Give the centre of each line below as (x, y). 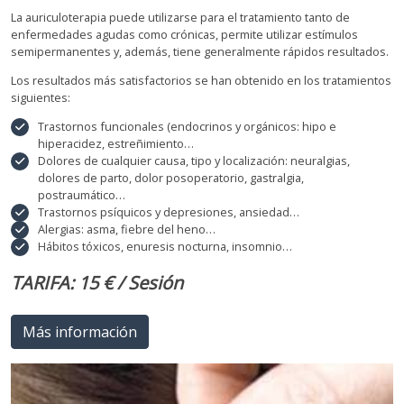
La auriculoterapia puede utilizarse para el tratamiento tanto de (180, 17)
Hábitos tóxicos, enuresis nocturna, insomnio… (165, 246)
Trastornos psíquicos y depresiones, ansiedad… (169, 211)
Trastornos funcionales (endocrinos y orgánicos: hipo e (187, 126)
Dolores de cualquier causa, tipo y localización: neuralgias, (194, 160)
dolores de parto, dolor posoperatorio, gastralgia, (171, 177)
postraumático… (82, 194)
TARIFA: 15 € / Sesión (97, 282)
